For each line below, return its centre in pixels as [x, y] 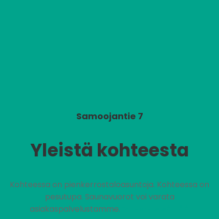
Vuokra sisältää [156, 209]
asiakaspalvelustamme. [76, 209]
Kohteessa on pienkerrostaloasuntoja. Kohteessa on [109, 185]
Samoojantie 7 [109, 116]
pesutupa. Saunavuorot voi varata [109, 197]
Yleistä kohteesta [109, 151]
